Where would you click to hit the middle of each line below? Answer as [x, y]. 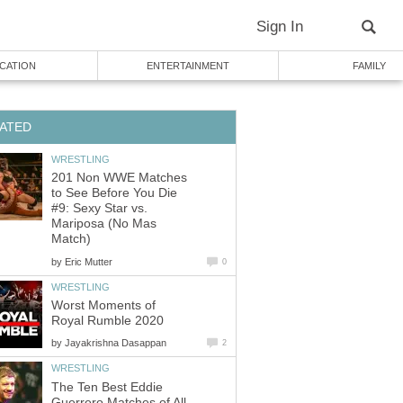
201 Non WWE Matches [119, 178]
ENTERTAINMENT [188, 66]
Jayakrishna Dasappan [116, 343]
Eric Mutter [89, 261]
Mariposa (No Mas [104, 224]
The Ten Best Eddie [107, 387]
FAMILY [369, 66]
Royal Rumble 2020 [107, 321]
